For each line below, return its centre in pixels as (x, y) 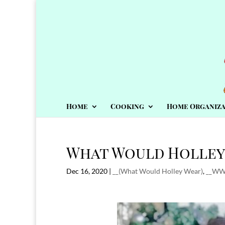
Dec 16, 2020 (87, 171)
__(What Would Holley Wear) (158, 171)
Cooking (127, 106)
